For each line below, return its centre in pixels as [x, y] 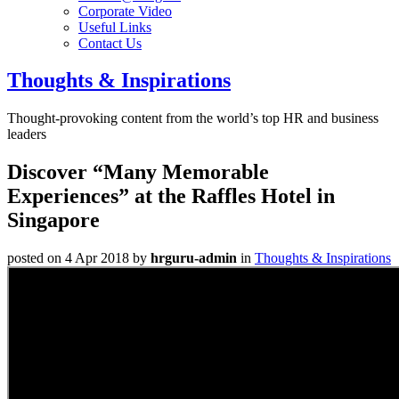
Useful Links [115, 27]
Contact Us [110, 43]
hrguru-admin [194, 258]
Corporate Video [125, 11]
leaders [27, 134]
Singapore [53, 220]
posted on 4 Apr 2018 [68, 258]
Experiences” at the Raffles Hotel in [171, 196]
